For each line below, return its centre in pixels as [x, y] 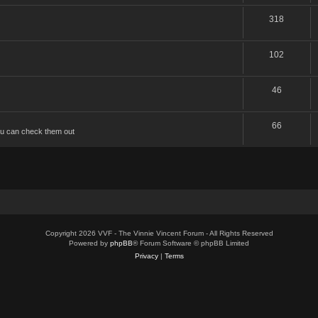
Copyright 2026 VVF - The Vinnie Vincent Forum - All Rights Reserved [159, 233]
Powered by [89, 243]
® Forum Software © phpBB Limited [191, 243]
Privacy [146, 256]
